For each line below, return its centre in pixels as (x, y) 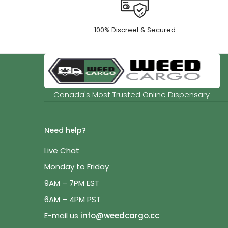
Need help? (65, 130)
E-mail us (62, 215)
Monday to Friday (77, 166)
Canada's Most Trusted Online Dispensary (132, 95)
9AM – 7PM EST (72, 183)
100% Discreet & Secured (135, 30)
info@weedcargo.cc (120, 215)
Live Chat (62, 150)
